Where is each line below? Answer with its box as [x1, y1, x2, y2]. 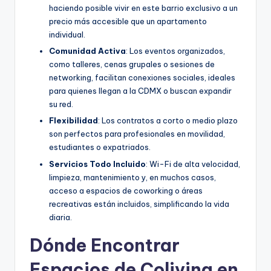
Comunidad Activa [49, 46, 126, 56]
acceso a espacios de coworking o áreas [49, 185, 203, 195]
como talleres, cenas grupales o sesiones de [49, 59, 215, 70]
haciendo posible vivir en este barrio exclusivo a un [49, 3, 238, 13]
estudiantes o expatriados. [49, 142, 151, 152]
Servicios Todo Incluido [49, 158, 146, 169]
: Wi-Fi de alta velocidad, [146, 158, 240, 169]
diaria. [49, 212, 72, 222]
